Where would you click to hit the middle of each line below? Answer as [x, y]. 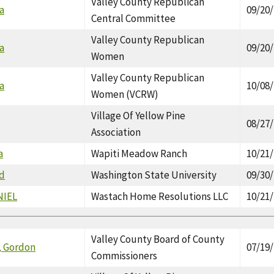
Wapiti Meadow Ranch [139, 153]
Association [116, 132]
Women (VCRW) [125, 94]
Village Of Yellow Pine [139, 115]
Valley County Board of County [158, 239]
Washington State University [154, 175]
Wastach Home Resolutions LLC [160, 196]
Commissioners [124, 255]
